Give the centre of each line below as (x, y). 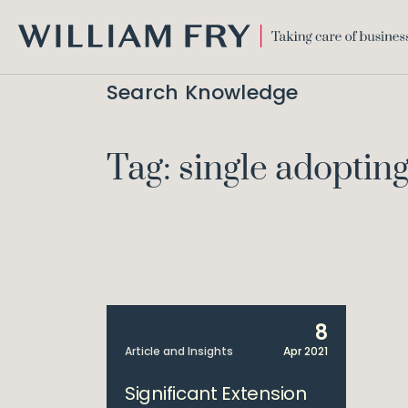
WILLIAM (42, 56)
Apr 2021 (305, 351)
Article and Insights (179, 351)
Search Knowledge (203, 92)
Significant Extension (216, 393)
